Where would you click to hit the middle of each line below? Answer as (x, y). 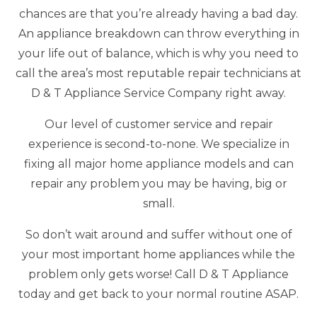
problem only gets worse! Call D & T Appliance (158, 274)
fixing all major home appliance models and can (158, 164)
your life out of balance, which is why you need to (158, 53)
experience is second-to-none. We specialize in (158, 144)
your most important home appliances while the (158, 254)
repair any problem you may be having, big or (158, 184)
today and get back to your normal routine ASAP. (158, 294)
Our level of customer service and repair (158, 124)
